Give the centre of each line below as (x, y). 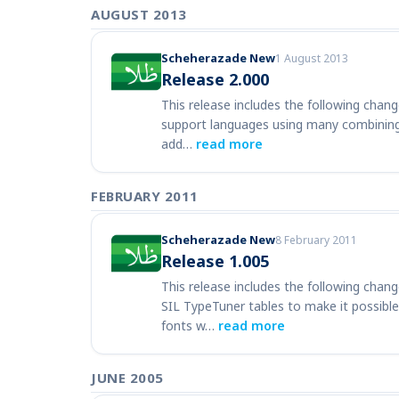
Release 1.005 (215, 261)
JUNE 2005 (127, 378)
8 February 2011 (316, 240)
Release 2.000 (215, 79)
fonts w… (190, 326)
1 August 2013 (312, 58)
